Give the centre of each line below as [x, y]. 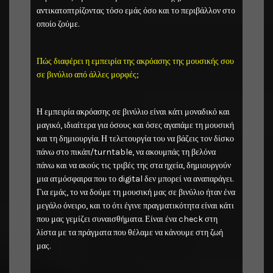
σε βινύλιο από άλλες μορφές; [88, 75]
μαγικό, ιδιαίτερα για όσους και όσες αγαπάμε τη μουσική [135, 125]
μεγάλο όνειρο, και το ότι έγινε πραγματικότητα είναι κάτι [135, 205]
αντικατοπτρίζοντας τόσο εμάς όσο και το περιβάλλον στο [136, 11]
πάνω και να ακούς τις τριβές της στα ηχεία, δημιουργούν [134, 165]
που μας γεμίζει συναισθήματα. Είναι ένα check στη [127, 219]
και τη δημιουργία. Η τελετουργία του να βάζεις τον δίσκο [135, 138]
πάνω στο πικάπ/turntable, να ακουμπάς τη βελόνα [127, 152]
